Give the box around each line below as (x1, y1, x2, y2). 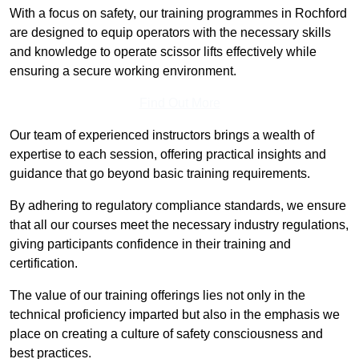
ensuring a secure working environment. (10, 64, 236, 79)
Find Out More (139, 96, 220, 111)
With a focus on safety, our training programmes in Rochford (10, 6, 347, 21)
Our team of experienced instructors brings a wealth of (10, 128, 314, 143)
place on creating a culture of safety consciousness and (10, 327, 323, 341)
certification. (10, 256, 78, 271)
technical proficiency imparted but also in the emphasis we (10, 308, 340, 322)
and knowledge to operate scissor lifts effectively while (10, 45, 317, 59)
